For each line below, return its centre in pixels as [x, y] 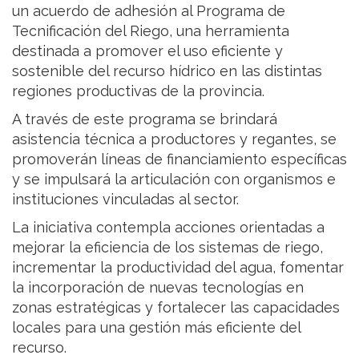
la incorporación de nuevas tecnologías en [158, 287]
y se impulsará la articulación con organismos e [174, 179]
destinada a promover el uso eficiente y [147, 50]
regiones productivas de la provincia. [138, 91]
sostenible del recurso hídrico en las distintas [167, 71]
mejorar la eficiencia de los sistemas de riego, [167, 247]
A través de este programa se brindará [145, 119]
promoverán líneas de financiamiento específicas [179, 159]
